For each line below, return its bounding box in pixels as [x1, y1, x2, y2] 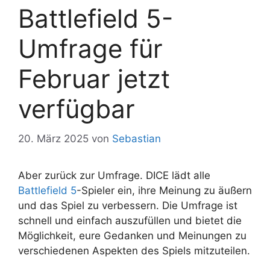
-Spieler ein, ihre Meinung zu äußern [77, 184, 252, 196]
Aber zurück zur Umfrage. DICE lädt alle [18, 169, 210, 181]
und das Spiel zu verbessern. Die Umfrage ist [18, 199, 237, 212]
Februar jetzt [18, 63, 170, 95]
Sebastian [112, 132, 161, 145]
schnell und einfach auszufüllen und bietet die [18, 214, 242, 227]
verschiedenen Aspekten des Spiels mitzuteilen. [18, 244, 250, 257]
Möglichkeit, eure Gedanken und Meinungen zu [18, 229, 246, 242]
